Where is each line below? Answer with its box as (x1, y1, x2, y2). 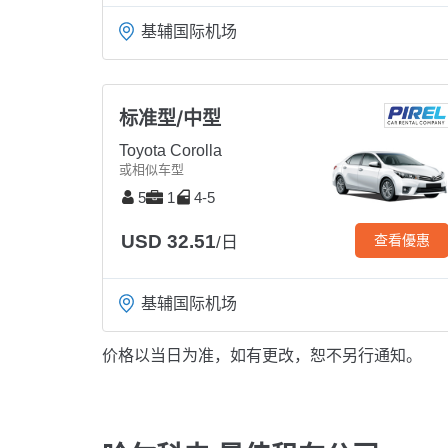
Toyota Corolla (119, 142, 222, 160)
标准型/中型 (119, 106, 221, 131)
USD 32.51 (121, 231, 216, 253)
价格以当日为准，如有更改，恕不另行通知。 (102, 347, 422, 365)
